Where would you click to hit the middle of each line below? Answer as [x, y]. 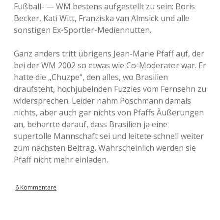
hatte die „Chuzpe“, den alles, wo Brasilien [91, 77]
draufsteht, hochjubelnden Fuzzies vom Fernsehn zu [110, 89]
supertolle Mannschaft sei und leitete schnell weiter [109, 136]
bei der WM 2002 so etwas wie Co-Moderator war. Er [110, 65]
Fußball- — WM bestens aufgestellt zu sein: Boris [104, 6]
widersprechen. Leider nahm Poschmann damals [102, 101]
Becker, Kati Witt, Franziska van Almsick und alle [102, 18]
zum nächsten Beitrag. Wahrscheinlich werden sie [105, 148]
